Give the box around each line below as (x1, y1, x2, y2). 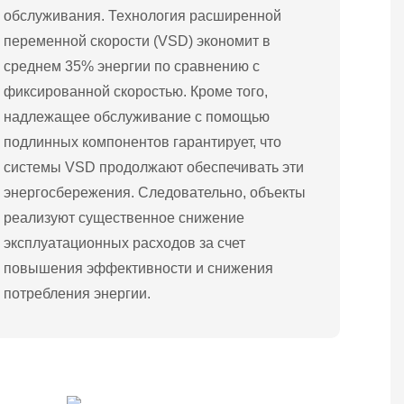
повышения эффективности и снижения (4, 260, 274, 276)
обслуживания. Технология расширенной (4, 7, 282, 23)
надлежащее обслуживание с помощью (4, 108, 271, 124)
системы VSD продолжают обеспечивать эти (4, 159, 305, 175)
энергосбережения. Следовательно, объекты (4, 184, 307, 200)
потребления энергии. (4, 285, 151, 301)
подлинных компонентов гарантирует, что (4, 133, 282, 150)
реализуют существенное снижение (4, 209, 245, 225)
